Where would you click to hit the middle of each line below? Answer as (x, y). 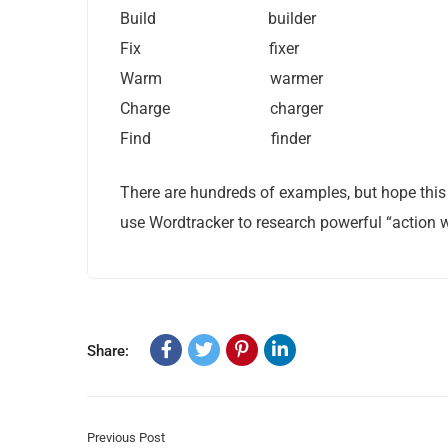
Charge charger (221, 108)
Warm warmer (221, 78)
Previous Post (126, 437)
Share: (108, 351)
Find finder (215, 138)
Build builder (218, 18)
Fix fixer (209, 48)
